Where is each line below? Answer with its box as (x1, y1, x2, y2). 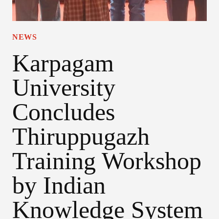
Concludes (12, 98, 115, 126)
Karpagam (12, 49, 114, 77)
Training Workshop (12, 147, 201, 175)
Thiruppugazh (12, 123, 150, 151)
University (12, 74, 115, 102)
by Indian (12, 172, 106, 199)
